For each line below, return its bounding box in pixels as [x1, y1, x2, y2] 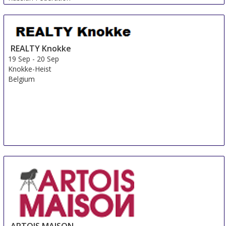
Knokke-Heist [8, 64, 52, 74]
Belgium [8, 74, 35, 84]
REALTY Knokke [11, 43, 72, 54]
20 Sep [37, 54, 60, 64]
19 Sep [8, 54, 31, 64]
